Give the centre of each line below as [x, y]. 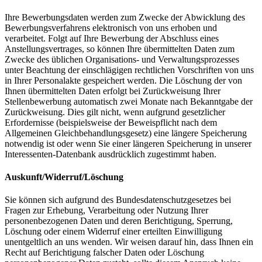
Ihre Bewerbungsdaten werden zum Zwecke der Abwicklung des [125, 17]
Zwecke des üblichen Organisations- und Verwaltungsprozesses [122, 59]
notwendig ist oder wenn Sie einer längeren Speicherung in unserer [128, 143]
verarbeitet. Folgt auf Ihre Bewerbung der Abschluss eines [112, 38]
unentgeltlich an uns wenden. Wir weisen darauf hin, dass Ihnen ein [129, 242]
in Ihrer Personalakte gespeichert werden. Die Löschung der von [123, 80]
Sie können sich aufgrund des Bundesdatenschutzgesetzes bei [118, 200]
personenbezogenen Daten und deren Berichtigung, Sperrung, [119, 221]
